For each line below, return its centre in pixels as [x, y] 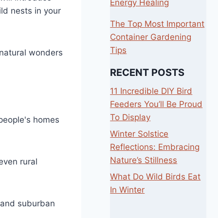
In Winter [127, 190]
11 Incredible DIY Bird [151, 91]
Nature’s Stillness [144, 160]
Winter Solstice [139, 134]
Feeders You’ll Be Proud [156, 104]
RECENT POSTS [147, 73]
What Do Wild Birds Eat [155, 176]
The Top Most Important [157, 24]
